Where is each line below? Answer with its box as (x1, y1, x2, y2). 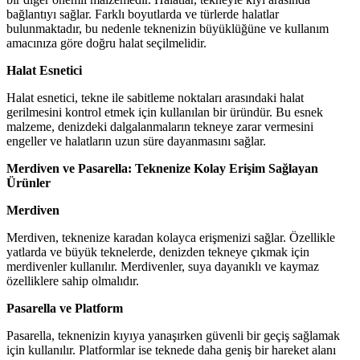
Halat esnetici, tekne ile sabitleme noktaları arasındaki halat (6, 90, 304, 104)
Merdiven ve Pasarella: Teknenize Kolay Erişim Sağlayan (6, 161, 318, 175)
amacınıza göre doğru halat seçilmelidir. (6, 35, 207, 50)
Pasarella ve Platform (6, 301, 123, 315)
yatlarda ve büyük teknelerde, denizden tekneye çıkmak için (6, 244, 309, 259)
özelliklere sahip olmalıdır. (6, 273, 139, 288)
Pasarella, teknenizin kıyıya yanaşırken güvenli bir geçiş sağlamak (6, 328, 340, 342)
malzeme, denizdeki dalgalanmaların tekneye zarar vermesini (6, 119, 313, 133)
